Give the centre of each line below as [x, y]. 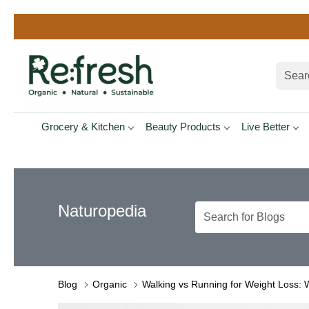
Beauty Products [183, 126]
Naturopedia [102, 211]
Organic [110, 285]
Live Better [265, 126]
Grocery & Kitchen [83, 126]
